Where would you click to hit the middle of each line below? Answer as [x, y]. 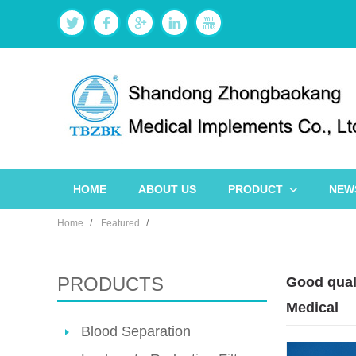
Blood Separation [136, 331]
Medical [312, 308]
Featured [120, 223]
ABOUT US [167, 189]
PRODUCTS [110, 284]
